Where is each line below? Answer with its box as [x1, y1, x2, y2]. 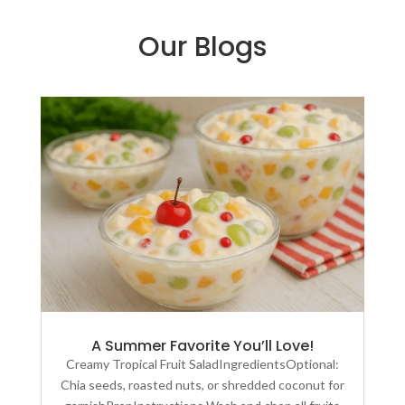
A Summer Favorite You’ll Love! [90, 335, 314, 357]
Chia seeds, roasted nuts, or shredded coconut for [60, 377, 344, 393]
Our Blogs [137, 27, 267, 66]
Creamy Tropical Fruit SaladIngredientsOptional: [65, 356, 339, 372]
